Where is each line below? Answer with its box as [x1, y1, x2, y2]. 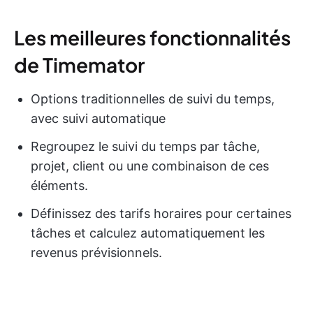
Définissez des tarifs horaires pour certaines [31, 206, 291, 221]
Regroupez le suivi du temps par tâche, [31, 139, 260, 154]
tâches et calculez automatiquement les [31, 226, 265, 241]
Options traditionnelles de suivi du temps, [31, 92, 275, 107]
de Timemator [14, 52, 145, 78]
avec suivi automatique [31, 111, 166, 126]
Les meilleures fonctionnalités [14, 25, 291, 50]
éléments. [31, 178, 88, 194]
